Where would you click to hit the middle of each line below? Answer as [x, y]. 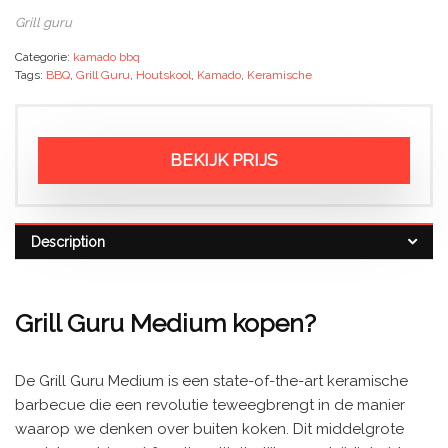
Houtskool [163, 75]
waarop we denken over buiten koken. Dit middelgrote [209, 428]
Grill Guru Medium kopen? [165, 322]
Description [68, 242]
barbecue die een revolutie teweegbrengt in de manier [210, 404]
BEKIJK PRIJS [224, 160]
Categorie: [44, 57]
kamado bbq [106, 57]
